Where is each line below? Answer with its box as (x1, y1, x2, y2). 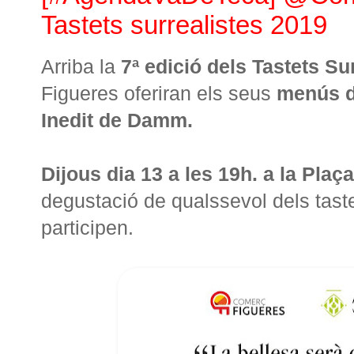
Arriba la (41, 55, 121, 77)
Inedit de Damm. (41, 108, 193, 131)
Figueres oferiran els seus (41, 81, 277, 104)
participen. (41, 216, 134, 239)
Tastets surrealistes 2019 (41, 9, 327, 40)
